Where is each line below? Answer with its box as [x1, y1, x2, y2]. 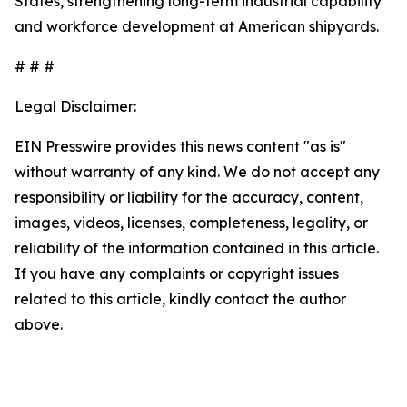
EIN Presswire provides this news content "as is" [15, 137, 346, 155]
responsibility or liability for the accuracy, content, [15, 188, 363, 206]
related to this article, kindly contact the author [15, 290, 346, 308]
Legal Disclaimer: [15, 97, 136, 115]
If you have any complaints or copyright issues [15, 264, 339, 283]
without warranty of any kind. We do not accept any [15, 163, 380, 181]
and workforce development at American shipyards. [15, 17, 379, 35]
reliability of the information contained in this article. [15, 239, 379, 257]
